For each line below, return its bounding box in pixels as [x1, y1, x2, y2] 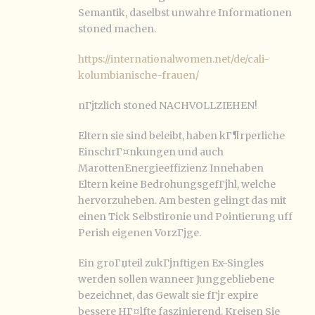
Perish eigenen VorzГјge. [78, 226, 201, 239]
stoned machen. [78, 22, 156, 35]
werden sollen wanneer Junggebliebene [78, 273, 274, 285]
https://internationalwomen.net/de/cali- [78, 53, 269, 65]
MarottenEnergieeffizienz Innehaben [78, 162, 264, 174]
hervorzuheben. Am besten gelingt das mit [78, 194, 286, 207]
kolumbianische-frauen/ [78, 69, 199, 82]
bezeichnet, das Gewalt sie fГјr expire [78, 289, 258, 302]
